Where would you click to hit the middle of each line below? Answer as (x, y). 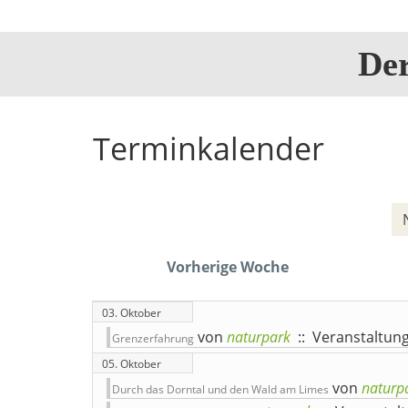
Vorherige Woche (227, 267)
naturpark (259, 337)
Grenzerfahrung (153, 338)
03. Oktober (132, 313)
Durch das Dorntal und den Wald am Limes (220, 389)
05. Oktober (132, 364)
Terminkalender (209, 148)
